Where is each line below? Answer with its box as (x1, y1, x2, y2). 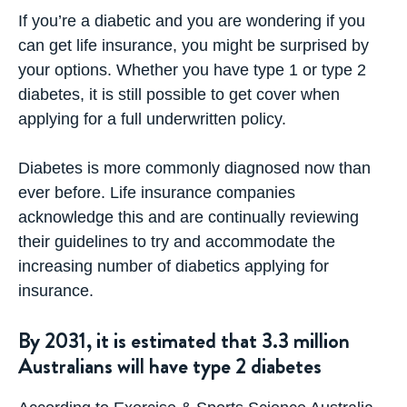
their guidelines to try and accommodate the (18, 233, 335, 251)
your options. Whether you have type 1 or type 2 (18, 61, 366, 79)
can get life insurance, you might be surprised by (18, 36, 369, 55)
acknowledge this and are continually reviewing (18, 208, 359, 226)
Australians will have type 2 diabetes (18, 351, 322, 382)
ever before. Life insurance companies (18, 184, 295, 202)
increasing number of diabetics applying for (18, 257, 329, 275)
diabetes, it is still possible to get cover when (18, 85, 340, 104)
